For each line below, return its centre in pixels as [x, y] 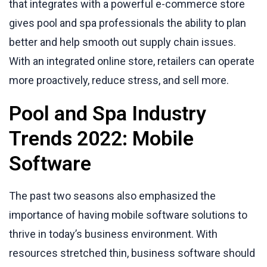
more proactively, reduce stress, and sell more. [119, 80]
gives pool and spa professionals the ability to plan [128, 23]
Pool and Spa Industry [108, 113]
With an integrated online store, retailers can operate [132, 61]
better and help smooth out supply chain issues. [122, 42]
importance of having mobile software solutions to [128, 215]
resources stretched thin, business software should [132, 253]
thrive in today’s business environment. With [113, 234]
